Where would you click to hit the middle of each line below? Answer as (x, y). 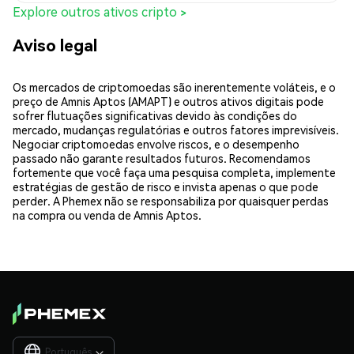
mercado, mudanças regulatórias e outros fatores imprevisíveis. (176, 129)
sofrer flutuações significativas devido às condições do (155, 115)
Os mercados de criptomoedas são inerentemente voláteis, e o (174, 87)
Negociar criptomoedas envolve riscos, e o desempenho (156, 143)
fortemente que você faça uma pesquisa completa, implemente (174, 172)
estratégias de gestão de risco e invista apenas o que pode (166, 186)
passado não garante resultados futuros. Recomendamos (162, 158)
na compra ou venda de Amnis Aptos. (107, 215)
